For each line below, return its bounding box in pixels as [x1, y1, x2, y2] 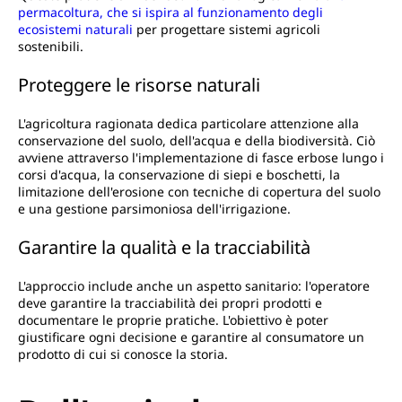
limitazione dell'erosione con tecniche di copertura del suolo [18, 183, 380, 201]
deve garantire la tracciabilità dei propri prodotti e [18, 294, 322, 312]
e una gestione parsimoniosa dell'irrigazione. [18, 200, 291, 218]
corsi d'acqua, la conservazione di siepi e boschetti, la [18, 166, 340, 184]
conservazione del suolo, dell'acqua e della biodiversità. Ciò [18, 132, 375, 150]
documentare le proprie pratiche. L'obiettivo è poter [18, 311, 328, 329]
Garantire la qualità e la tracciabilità [18, 235, 310, 260]
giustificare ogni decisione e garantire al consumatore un [18, 328, 364, 346]
